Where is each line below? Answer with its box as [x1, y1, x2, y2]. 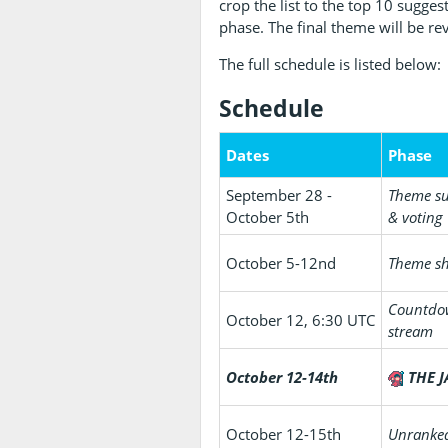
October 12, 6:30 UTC [226, 309, 376, 330]
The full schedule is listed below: [219, 53, 442, 74]
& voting [388, 206, 444, 227]
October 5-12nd [226, 252, 337, 273]
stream [388, 320, 434, 341]
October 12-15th [226, 423, 342, 444]
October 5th [226, 206, 310, 227]
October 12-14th [226, 366, 339, 387]
